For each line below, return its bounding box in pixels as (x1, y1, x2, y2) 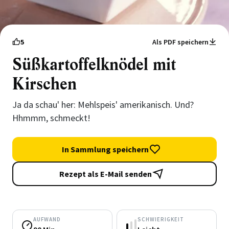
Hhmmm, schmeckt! (12, 112, 90, 124)
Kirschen (12, 74, 77, 95)
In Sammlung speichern (62, 144, 149, 154)
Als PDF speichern (152, 37, 209, 47)
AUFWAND (33, 216, 61, 223)
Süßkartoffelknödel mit (12, 54, 176, 75)
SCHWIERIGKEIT (138, 216, 184, 223)
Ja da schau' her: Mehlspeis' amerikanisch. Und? (12, 99, 194, 110)
